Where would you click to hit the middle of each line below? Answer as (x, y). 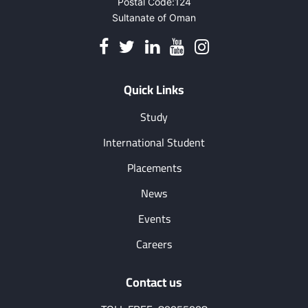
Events (154, 219)
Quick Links (154, 90)
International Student (154, 142)
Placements (154, 168)
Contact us (154, 282)
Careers (154, 244)
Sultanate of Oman (154, 18)
